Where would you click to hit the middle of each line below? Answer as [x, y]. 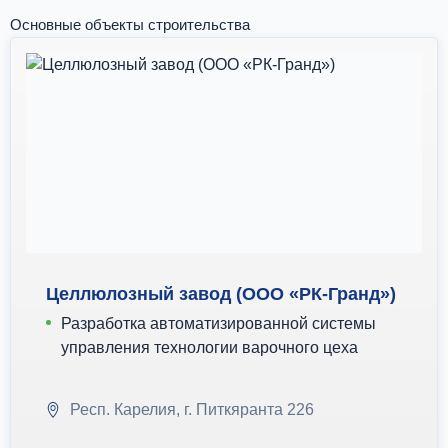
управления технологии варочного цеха [209, 347]
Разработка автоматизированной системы [218, 323]
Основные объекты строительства [130, 24]
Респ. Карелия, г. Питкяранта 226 [192, 409]
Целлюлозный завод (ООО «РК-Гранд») [221, 294]
